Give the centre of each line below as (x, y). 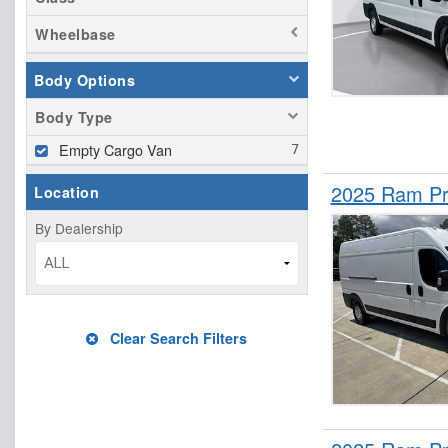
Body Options (84, 79)
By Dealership (79, 227)
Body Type (74, 116)
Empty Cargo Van (115, 149)
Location (66, 191)
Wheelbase (75, 33)
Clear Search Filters (177, 337)
